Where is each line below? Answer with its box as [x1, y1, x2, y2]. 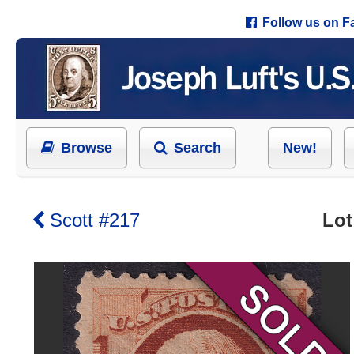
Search [174, 140, 221, 156]
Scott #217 [50, 209, 140, 231]
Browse [61, 140, 112, 156]
